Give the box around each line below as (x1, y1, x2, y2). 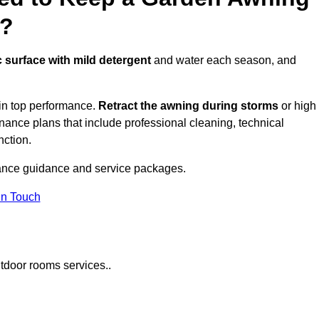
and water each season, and (151, 54, 296, 67)
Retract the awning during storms (98, 100, 278, 113)
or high (278, 100, 316, 113)
